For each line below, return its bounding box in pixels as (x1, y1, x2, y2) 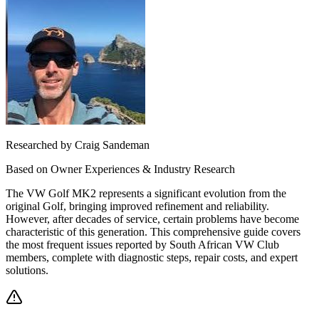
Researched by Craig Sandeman (6, 139, 150, 152)
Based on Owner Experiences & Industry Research (6, 163, 235, 176)
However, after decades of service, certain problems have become (6, 213, 299, 226)
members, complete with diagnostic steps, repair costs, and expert (6, 251, 298, 264)
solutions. (6, 264, 48, 277)
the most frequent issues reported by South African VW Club (6, 239, 279, 251)
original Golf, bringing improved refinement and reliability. (6, 200, 269, 213)
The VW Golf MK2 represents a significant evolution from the (6, 187, 286, 200)
